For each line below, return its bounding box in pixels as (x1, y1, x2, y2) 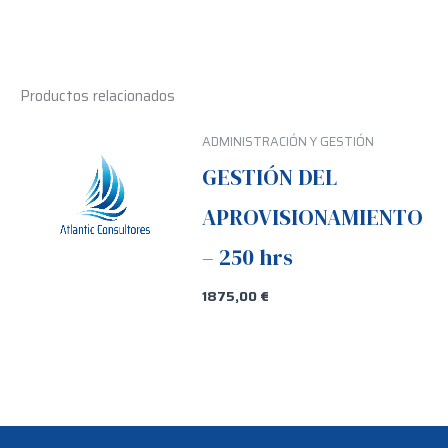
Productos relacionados (20, 84, 175, 109)
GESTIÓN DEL (202, 161, 338, 192)
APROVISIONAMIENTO (202, 201, 424, 232)
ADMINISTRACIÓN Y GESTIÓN (202, 132, 375, 153)
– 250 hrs (202, 241, 294, 272)
